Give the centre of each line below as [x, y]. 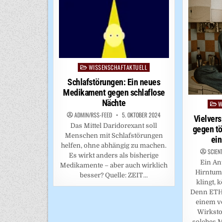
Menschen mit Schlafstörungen [114, 136]
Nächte [114, 103]
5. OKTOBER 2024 [141, 115]
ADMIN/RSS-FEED [93, 115]
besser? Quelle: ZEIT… [114, 175]
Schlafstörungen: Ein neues [114, 82]
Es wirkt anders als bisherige [114, 156]
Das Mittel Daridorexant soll [114, 126]
